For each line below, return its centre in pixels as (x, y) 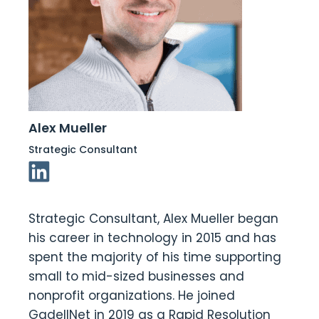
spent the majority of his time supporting (155, 257)
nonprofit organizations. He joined (132, 296)
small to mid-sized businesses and (136, 276)
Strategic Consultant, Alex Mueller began (153, 219)
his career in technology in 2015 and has (152, 238)
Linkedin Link (68, 170)
